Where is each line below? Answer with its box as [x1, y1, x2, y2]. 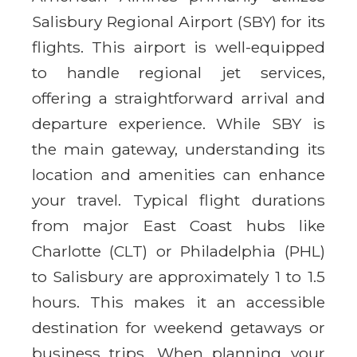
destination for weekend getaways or [32, 317, 325, 337]
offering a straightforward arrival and [32, 88, 325, 108]
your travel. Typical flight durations [32, 190, 325, 210]
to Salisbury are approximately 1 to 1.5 [32, 266, 325, 286]
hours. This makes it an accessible [32, 292, 325, 312]
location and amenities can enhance [32, 164, 325, 184]
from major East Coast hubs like [32, 215, 325, 235]
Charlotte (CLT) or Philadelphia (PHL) [32, 241, 325, 261]
